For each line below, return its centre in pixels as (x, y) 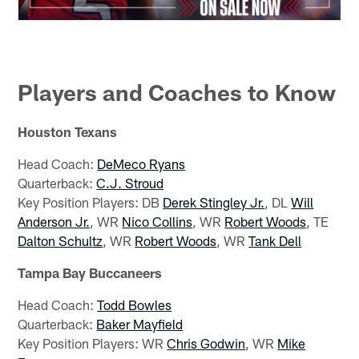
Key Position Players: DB (91, 202)
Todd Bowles (135, 305)
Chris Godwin (206, 343)
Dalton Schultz (61, 241)
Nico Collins (157, 222)
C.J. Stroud (130, 183)
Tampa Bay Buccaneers (90, 273)
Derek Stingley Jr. (214, 202)
